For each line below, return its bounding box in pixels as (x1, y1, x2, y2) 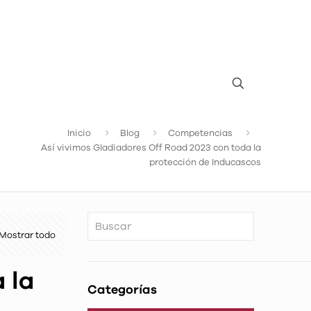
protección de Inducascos (149, 156, 261, 169)
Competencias (167, 127, 233, 140)
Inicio (67, 127, 92, 140)
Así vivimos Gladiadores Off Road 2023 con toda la (41, 142, 261, 154)
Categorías (87, 284, 158, 296)
